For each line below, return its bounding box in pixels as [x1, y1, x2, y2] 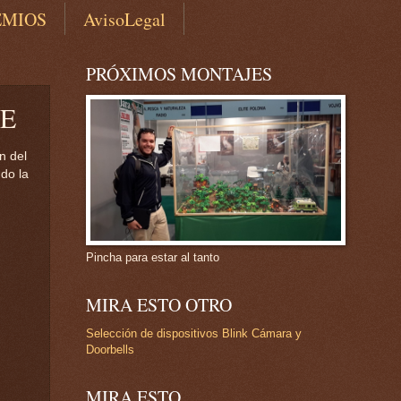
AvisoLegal [83, 7, 166, 32]
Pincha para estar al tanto [86, 251, 219, 265]
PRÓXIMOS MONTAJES [86, 62, 272, 87]
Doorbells [86, 343, 134, 357]
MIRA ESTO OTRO [86, 293, 232, 318]
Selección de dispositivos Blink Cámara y [86, 327, 302, 341]
